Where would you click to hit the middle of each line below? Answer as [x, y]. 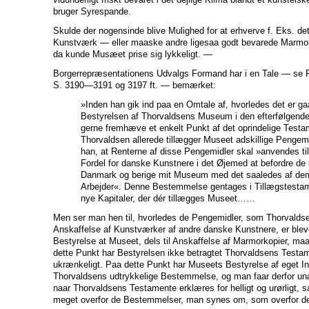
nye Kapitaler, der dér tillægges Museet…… [168, 198]
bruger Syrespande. [92, 11]
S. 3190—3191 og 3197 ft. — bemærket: [134, 85]
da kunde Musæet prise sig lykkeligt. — [133, 54]
